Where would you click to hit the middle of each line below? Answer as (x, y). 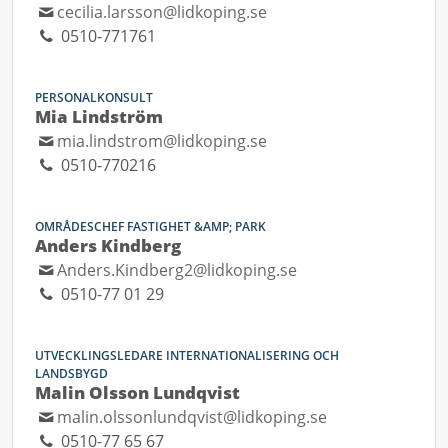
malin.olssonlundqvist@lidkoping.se (192, 417)
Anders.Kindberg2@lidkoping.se (177, 270)
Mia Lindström (99, 116)
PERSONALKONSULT (94, 97)
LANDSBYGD (71, 373)
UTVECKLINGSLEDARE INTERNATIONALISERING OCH (187, 355)
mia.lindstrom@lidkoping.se (162, 141)
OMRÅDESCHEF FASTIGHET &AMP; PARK (150, 226)
